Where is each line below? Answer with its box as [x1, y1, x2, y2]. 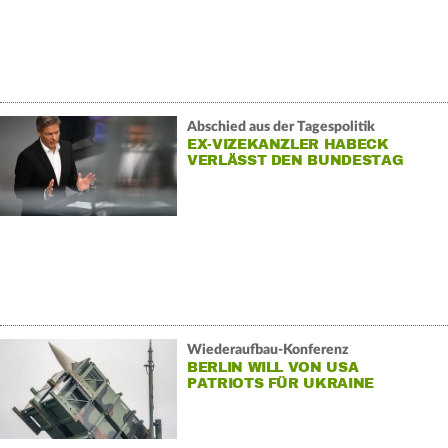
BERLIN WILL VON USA [186, 358, 359, 376]
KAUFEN [186, 390, 251, 408]
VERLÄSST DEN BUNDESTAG [186, 151, 404, 169]
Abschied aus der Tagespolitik [186, 119, 375, 134]
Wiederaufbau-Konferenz [186, 342, 349, 357]
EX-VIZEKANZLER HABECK [186, 135, 389, 153]
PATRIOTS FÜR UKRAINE [186, 374, 374, 392]
